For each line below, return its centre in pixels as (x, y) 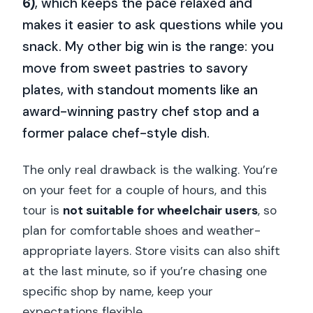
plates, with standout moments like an (140, 90)
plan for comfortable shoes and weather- (142, 230)
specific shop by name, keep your (118, 291)
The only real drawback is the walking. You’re (150, 169)
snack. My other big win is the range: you (148, 47)
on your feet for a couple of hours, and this (145, 190)
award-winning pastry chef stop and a (141, 112)
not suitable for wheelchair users (161, 210)
